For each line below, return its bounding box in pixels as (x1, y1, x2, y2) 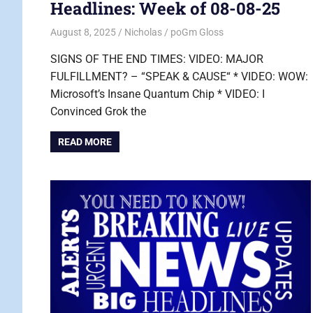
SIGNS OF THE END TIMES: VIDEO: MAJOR (50, 52, 263, 66)
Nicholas (124, 26, 162, 38)
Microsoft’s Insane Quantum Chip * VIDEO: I (50, 87, 265, 101)
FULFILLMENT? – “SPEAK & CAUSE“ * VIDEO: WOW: (50, 69, 308, 83)
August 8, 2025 (50, 26, 116, 38)
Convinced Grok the (50, 104, 146, 118)
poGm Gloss (170, 26, 224, 38)
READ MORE (58, 136, 112, 148)
